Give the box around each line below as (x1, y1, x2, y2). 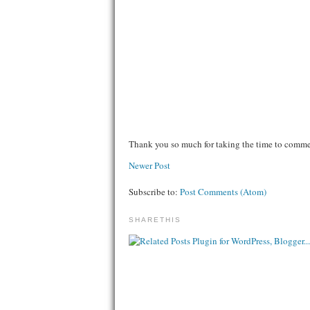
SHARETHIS (129, 216, 182, 224)
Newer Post (129, 158, 170, 172)
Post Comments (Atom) (180, 185, 266, 198)
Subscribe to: (129, 185, 180, 198)
